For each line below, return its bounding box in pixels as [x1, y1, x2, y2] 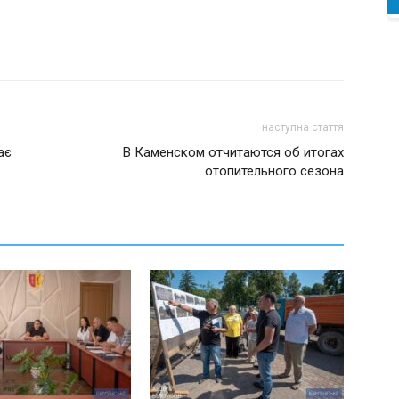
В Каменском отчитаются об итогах [123, 144, 344, 160]
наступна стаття [262, 121, 344, 134]
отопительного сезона [205, 163, 344, 179]
